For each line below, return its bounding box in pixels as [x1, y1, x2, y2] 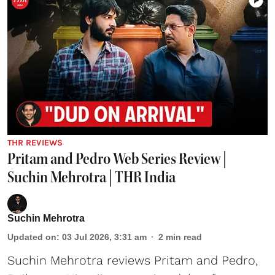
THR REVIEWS [7, 137, 63, 149]
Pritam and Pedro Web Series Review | [7, 149, 227, 169]
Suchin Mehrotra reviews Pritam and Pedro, [7, 253, 258, 268]
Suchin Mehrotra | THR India [7, 168, 176, 187]
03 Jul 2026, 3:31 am [62, 232, 147, 242]
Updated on [7, 232, 56, 242]
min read [166, 232, 202, 242]
